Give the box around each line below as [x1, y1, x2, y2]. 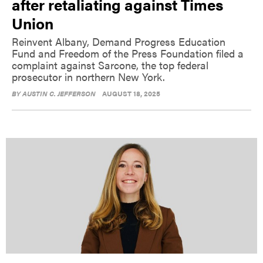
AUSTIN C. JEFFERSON [22, 87, 96, 99]
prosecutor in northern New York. [12, 69, 165, 84]
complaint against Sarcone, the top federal [12, 57, 208, 72]
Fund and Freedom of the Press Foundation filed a [12, 45, 244, 60]
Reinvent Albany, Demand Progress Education [12, 33, 225, 49]
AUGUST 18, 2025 [102, 87, 160, 99]
